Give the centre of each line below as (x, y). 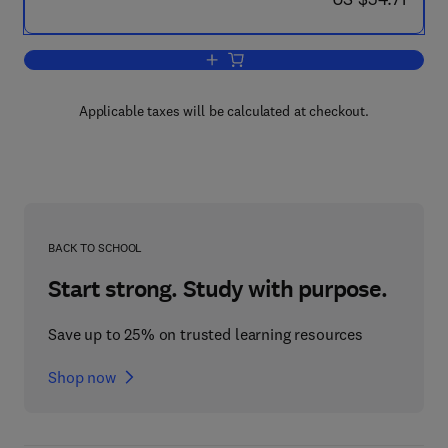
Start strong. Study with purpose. (218, 289)
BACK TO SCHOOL (95, 247)
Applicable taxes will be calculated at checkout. (224, 111)
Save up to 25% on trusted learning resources (205, 334)
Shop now (82, 377)
